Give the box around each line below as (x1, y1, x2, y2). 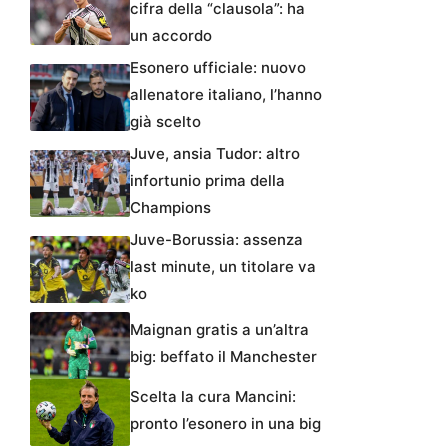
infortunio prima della (130, 171, 285, 191)
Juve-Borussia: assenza (130, 230, 303, 250)
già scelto (130, 112, 201, 132)
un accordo (130, 26, 212, 46)
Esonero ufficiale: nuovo (130, 58, 306, 78)
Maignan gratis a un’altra (130, 320, 309, 340)
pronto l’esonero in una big (130, 413, 321, 433)
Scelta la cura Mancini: (130, 386, 296, 406)
